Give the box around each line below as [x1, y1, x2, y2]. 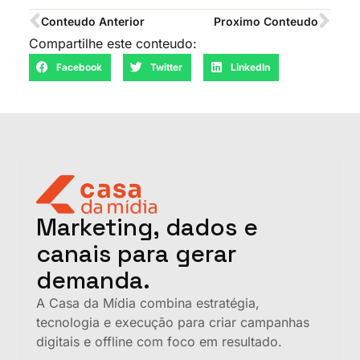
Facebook [55, 61, 102, 74]
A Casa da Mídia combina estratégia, [36, 294, 260, 311]
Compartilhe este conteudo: [29, 35, 197, 51]
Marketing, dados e [36, 211, 258, 243]
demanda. [36, 264, 150, 296]
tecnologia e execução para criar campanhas [36, 313, 309, 330]
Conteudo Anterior [41, 14, 145, 29]
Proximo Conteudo [214, 14, 318, 29]
